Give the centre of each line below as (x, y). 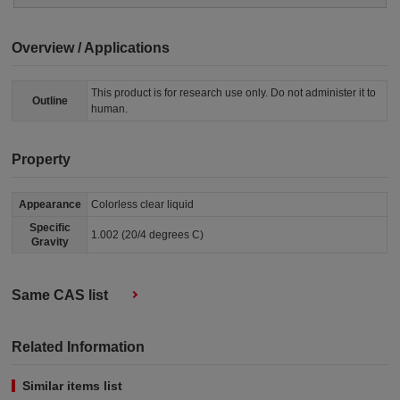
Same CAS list (60, 295)
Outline (50, 101)
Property (42, 159)
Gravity (50, 242)
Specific (50, 228)
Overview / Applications (91, 48)
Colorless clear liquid (143, 204)
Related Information (79, 347)
